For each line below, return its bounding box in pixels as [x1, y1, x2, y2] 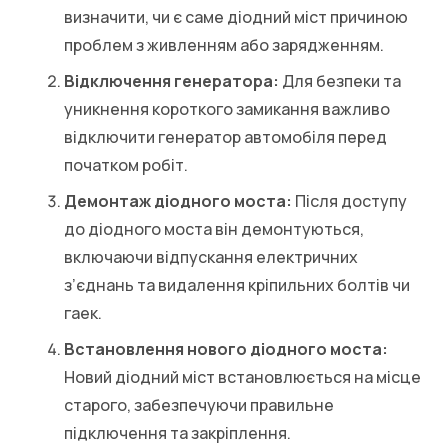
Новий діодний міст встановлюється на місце [64, 365, 421, 388]
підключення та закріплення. [64, 421, 291, 444]
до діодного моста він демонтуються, [64, 217, 364, 240]
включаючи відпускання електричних [64, 245, 358, 268]
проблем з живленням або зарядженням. [64, 33, 384, 56]
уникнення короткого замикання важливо [64, 97, 390, 120]
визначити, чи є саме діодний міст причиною [64, 5, 408, 28]
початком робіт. [64, 153, 188, 176]
